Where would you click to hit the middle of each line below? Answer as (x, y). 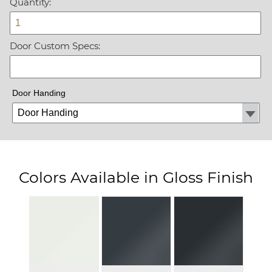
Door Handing (39, 93)
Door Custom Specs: (55, 46)
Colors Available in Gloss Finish (136, 177)
